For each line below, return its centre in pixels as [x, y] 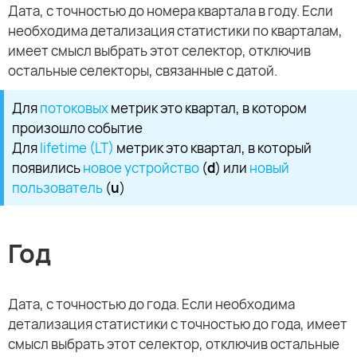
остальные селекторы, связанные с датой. [143, 70]
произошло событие [77, 127]
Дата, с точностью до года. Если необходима [151, 304]
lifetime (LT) [77, 147]
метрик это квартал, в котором [208, 108]
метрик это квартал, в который [213, 147]
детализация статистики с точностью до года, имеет [178, 324]
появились [47, 167]
